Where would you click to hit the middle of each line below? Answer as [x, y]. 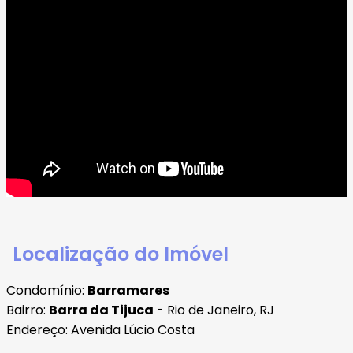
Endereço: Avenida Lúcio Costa [100, 329]
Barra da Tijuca [101, 310]
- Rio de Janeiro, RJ [214, 310]
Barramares [128, 290]
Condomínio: [47, 290]
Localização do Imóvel [121, 254]
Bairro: [28, 310]
